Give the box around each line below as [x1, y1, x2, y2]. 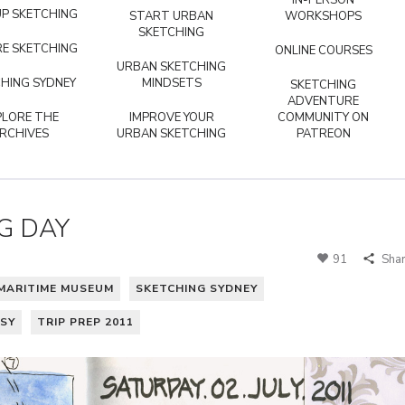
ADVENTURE [287, 93, 359, 109]
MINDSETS [141, 75, 202, 91]
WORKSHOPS [285, 8, 362, 24]
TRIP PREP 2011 [37, 314, 134, 329]
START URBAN [129, 8, 213, 24]
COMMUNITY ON [278, 109, 369, 126]
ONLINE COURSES [274, 42, 372, 59]
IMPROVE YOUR [128, 109, 214, 126]
